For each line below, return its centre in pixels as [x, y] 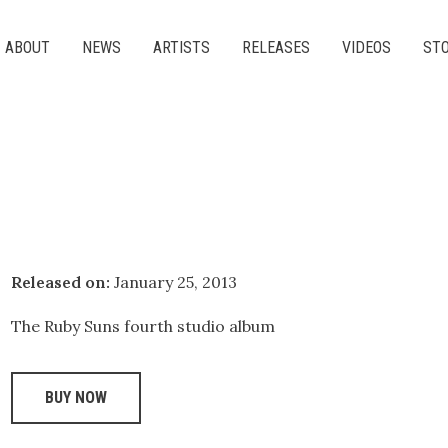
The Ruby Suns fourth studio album [142, 326]
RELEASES [276, 47]
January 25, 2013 [175, 282]
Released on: [60, 282]
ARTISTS [182, 47]
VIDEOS [367, 47]
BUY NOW [75, 397]
